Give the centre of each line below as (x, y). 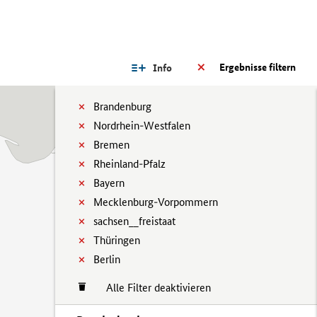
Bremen (111, 145)
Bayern (109, 183)
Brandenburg (122, 106)
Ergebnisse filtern (258, 67)
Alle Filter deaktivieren (151, 288)
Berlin (107, 259)
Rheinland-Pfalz (129, 164)
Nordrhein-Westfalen (142, 126)
